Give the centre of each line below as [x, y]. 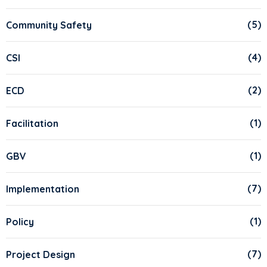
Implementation [43, 189]
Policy [20, 221]
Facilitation [32, 123]
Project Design [41, 254]
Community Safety [49, 25]
